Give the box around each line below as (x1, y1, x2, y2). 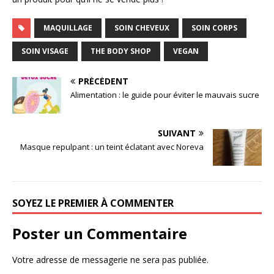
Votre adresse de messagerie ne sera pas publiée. (12, 254, 209, 266)
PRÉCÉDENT (78, 75, 128, 87)
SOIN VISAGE (21, 46, 68, 57)
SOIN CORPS (191, 23, 237, 34)
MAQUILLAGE (43, 23, 92, 34)
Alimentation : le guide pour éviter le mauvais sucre (70, 89, 259, 101)
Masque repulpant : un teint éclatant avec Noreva (20, 141, 204, 153)
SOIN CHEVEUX (114, 23, 169, 34)
